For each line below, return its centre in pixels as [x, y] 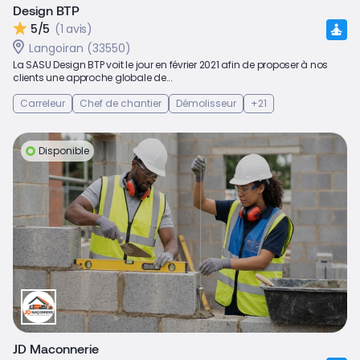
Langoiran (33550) [80, 48]
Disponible [64, 150]
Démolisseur [206, 103]
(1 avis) [74, 29]
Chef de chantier [121, 103]
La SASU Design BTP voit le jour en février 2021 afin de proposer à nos [171, 64]
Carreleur [43, 103]
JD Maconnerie [56, 349]
